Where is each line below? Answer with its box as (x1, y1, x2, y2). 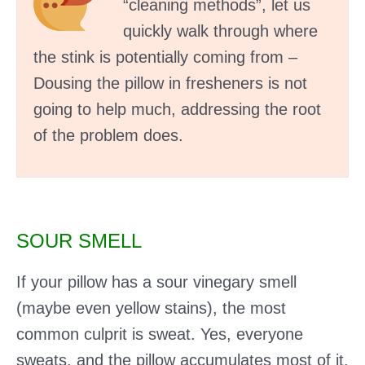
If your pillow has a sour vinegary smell (16, 273, 297, 291)
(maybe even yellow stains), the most (16, 299, 286, 317)
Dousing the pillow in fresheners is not (33, 74, 307, 92)
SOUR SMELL (16, 230, 142, 252)
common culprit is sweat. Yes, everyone (16, 325, 303, 343)
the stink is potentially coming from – (33, 48, 297, 66)
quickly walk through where (123, 22, 318, 40)
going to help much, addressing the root (33, 100, 321, 118)
